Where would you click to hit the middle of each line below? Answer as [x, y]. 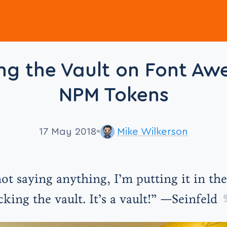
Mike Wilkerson [152, 132]
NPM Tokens [113, 95]
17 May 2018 [68, 132]
